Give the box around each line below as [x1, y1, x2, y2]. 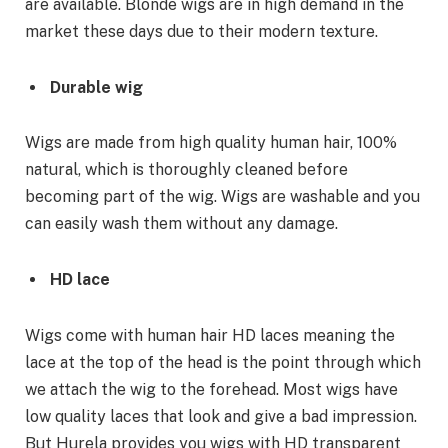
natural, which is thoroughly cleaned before [25, 160, 348, 180]
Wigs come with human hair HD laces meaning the [25, 325, 395, 345]
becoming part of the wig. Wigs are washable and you [25, 187, 420, 207]
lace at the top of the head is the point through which [25, 352, 421, 372]
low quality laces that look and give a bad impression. [25, 406, 417, 426]
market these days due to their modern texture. [25, 22, 378, 42]
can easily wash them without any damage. [25, 214, 338, 234]
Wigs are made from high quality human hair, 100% [25, 133, 397, 153]
